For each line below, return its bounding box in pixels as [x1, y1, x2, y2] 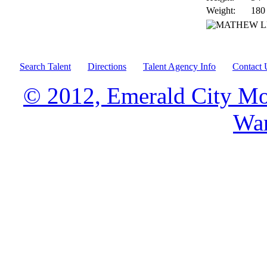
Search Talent [20, 61, 71, 72]
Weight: [206, 5, 235, 15]
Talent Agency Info [143, 61, 216, 72]
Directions [88, 61, 126, 72]
